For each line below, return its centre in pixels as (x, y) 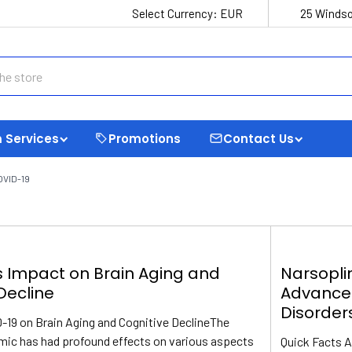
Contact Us (258, 138)
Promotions (145, 138)
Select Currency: (176, 13)
